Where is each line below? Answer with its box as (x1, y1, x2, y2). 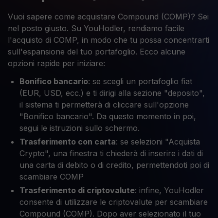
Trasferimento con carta (19, 137, 116, 147)
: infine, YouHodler (135, 185, 204, 196)
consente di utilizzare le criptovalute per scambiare (19, 197, 208, 207)
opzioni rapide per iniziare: (8, 58, 105, 69)
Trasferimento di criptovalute (19, 185, 135, 196)
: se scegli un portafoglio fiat (88, 76, 192, 87)
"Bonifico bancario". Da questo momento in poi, (19, 111, 196, 122)
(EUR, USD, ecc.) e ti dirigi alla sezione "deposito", (19, 88, 205, 98)
